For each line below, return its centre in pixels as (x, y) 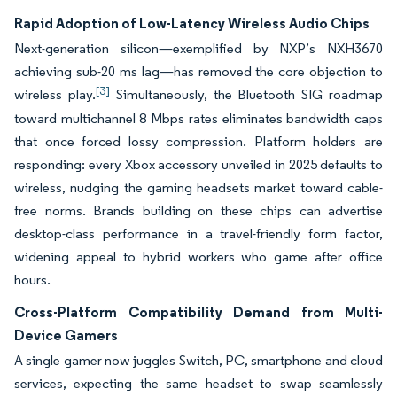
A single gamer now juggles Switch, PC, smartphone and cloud (198, 360)
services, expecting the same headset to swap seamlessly (198, 383)
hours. (32, 280)
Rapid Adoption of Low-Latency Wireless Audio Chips (192, 23)
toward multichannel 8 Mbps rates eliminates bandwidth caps (198, 118)
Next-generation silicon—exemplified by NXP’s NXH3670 (198, 48)
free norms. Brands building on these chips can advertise (198, 210)
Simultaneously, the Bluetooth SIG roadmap (246, 94)
